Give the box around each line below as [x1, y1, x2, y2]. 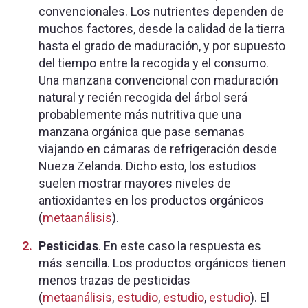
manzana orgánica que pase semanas [38, 124, 245, 139]
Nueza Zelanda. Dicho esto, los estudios [38, 158, 256, 173]
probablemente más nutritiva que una [38, 107, 241, 122]
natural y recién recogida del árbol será [38, 89, 247, 104]
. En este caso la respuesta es [98, 238, 261, 253]
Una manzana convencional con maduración [38, 72, 278, 87]
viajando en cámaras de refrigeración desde [38, 141, 277, 156]
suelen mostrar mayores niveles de [38, 175, 231, 190]
